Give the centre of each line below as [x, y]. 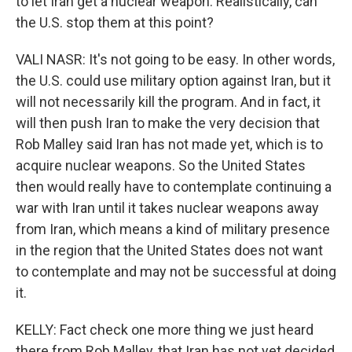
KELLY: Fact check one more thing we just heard [165, 330]
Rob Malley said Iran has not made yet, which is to [169, 145]
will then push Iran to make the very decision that [168, 123]
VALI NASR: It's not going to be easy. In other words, [175, 60]
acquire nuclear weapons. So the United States [161, 166]
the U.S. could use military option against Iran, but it [173, 81]
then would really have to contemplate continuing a [174, 187]
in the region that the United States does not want [169, 251]
